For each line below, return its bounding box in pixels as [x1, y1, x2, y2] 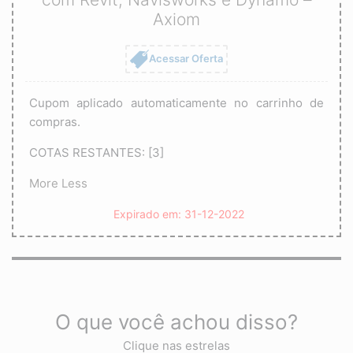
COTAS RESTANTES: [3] [29, 144, 164, 160]
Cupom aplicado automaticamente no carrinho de [29, 95, 324, 110]
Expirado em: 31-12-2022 [113, 206, 244, 221]
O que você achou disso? [55, 309, 298, 334]
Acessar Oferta [149, 51, 223, 65]
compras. [29, 113, 80, 129]
